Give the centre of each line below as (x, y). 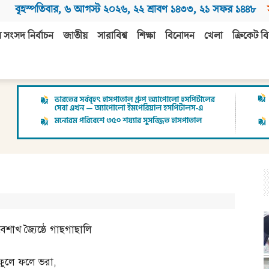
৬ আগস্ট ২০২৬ (96, 9)
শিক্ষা (146, 36)
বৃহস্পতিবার (37, 9)
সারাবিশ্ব (112, 36)
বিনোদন (180, 36)
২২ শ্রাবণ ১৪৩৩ (163, 9)
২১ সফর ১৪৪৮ (228, 9)
